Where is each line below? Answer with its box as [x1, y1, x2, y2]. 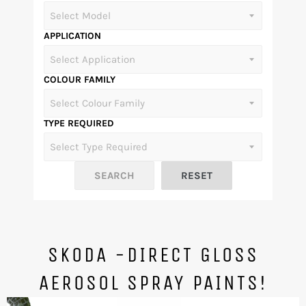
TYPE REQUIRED [44, 117, 114, 129]
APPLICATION [44, 30, 101, 42]
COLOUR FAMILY [44, 74, 115, 85]
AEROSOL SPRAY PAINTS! [38, 270, 268, 295]
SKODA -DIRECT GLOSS [47, 242, 259, 267]
